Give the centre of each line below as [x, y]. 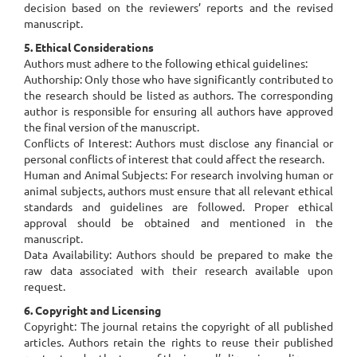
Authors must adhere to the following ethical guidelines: [166, 63]
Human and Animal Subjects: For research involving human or [178, 175]
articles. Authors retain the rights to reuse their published [178, 342]
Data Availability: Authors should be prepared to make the [178, 254]
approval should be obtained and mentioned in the [178, 222]
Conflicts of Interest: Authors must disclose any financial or [178, 143]
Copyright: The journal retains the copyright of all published [178, 326]
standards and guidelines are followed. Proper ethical [178, 206]
